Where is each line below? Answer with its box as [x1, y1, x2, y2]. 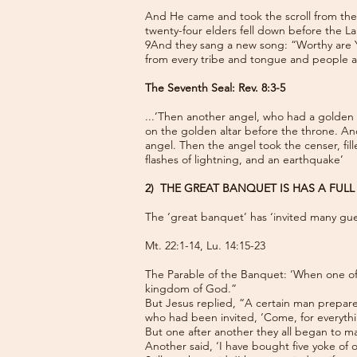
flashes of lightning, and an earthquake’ [145, 152, 343, 167]
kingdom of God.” [145, 281, 237, 296]
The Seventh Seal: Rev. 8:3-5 [145, 80, 285, 95]
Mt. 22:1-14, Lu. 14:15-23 [145, 238, 265, 253]
